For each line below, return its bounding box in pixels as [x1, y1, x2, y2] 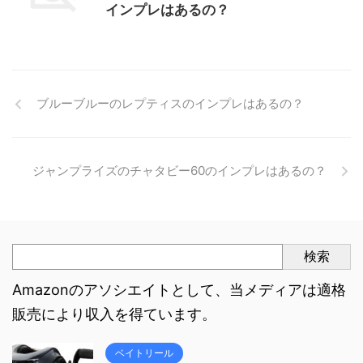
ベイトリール [115, 347, 173, 359]
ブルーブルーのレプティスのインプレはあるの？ [36, 96, 304, 111]
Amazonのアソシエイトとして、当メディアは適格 [12, 281, 346, 298]
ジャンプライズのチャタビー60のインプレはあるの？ [32, 163, 327, 178]
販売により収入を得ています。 [12, 305, 216, 322]
